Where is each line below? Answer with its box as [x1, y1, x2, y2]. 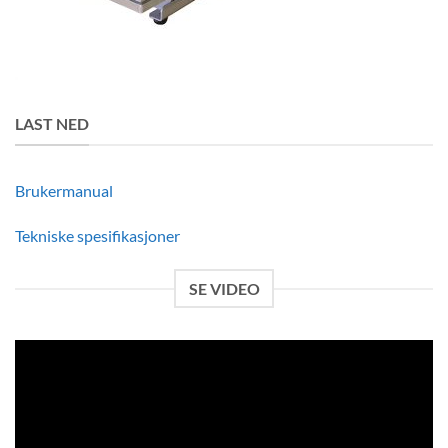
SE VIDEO [188, 279, 260, 299]
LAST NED [15, 114, 89, 134]
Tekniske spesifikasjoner [15, 226, 180, 246]
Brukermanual [15, 180, 113, 200]
